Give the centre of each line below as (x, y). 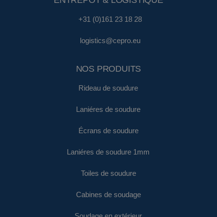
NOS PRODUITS (108, 69)
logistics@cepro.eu (110, 41)
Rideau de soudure (108, 88)
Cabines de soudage (108, 195)
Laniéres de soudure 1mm (108, 152)
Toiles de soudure (108, 174)
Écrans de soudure (108, 131)
